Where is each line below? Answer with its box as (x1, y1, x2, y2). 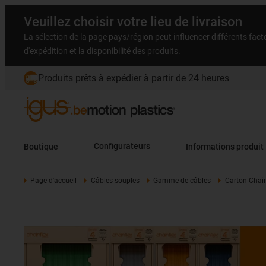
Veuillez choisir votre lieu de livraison (24, 14, 242, 29)
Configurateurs (94, 141, 150, 151)
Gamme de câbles (153, 176, 211, 185)
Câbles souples (90, 176, 140, 185)
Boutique (24, 141, 58, 151)
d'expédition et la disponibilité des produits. (24, 46, 180, 56)
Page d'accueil (30, 176, 77, 185)
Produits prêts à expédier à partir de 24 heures (38, 72, 229, 84)
